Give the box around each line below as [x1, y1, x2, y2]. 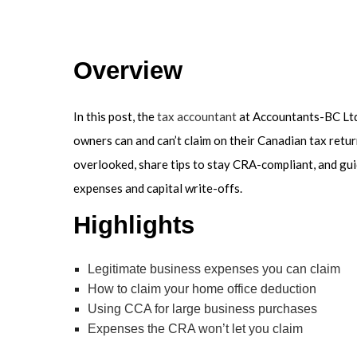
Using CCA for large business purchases [87, 302, 317, 316]
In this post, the [73, 109, 157, 124]
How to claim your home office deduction [87, 282, 316, 296]
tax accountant [157, 109, 237, 124]
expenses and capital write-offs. [73, 181, 242, 196]
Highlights [73, 211, 194, 240]
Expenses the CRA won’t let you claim [87, 322, 303, 336]
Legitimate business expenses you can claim [87, 262, 340, 277]
